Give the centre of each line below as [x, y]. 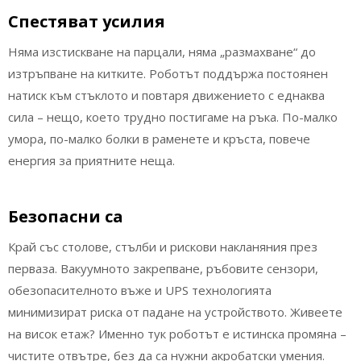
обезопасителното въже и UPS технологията [140, 290]
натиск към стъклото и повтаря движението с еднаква [166, 95]
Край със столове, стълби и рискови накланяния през [163, 247]
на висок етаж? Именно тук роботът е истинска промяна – [177, 334]
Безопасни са [66, 217]
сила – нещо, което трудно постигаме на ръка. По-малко [173, 116]
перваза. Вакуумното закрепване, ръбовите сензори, [163, 269]
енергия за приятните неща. [91, 160]
